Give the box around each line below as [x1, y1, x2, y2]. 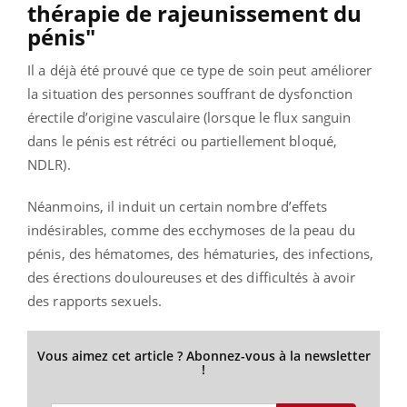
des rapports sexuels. [27, 291, 163, 310]
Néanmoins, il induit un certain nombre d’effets [27, 196, 327, 215]
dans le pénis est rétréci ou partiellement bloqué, [27, 131, 338, 150]
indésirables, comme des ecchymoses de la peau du [27, 220, 355, 239]
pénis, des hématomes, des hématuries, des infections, [27, 243, 374, 263]
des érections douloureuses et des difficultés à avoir [27, 267, 356, 286]
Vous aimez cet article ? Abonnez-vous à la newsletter [36, 346, 371, 364]
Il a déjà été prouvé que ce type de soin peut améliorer [27, 60, 372, 79]
